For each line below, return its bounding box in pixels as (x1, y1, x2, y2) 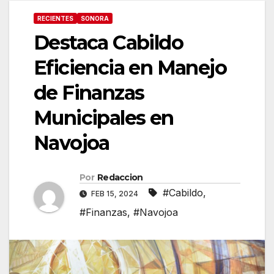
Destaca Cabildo (34, 30, 183, 54)
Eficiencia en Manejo (34, 55, 226, 80)
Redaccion (97, 172, 143, 183)
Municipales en (34, 105, 174, 130)
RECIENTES (37, 14, 73, 22)
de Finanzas (34, 80, 144, 105)
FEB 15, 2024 (89, 189, 140, 199)
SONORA (81, 14, 109, 22)
